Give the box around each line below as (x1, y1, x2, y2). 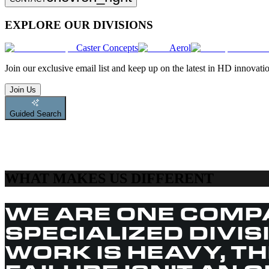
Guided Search (10, 109, 61, 119)
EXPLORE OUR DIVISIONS (5, 18, 153, 31)
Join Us (10, 85, 36, 95)
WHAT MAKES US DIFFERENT (5, 171, 214, 187)
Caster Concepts (76, 43, 138, 53)
